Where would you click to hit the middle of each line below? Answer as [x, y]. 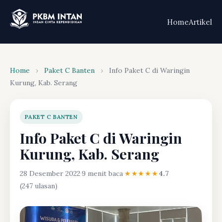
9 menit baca [102, 173]
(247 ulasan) [39, 186]
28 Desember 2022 [50, 173]
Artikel [200, 22]
